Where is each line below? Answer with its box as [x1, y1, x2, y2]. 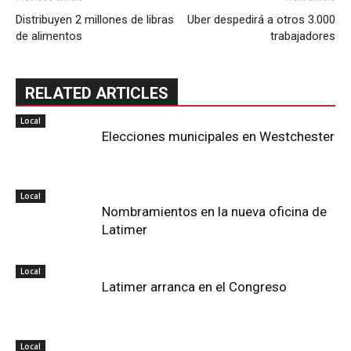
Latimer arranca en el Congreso [102, 279, 287, 295]
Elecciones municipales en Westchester [102, 128, 335, 144]
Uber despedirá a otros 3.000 [187, 13, 335, 27]
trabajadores [270, 29, 335, 43]
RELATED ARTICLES [25, 84, 168, 103]
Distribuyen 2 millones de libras [16, 13, 174, 27]
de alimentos [16, 29, 82, 43]
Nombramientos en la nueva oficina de [102, 204, 327, 219]
